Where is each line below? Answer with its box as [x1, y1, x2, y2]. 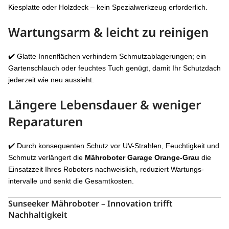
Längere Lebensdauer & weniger [8, 96, 201, 113]
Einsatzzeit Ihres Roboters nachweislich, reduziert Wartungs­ [8, 165, 204, 173]
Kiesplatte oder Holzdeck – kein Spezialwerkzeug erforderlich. [8, 3, 208, 11]
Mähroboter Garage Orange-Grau [85, 153, 199, 162]
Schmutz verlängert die [8, 153, 85, 162]
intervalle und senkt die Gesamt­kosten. [8, 176, 134, 185]
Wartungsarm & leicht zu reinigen [8, 23, 209, 40]
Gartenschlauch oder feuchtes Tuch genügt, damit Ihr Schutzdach [8, 63, 221, 72]
